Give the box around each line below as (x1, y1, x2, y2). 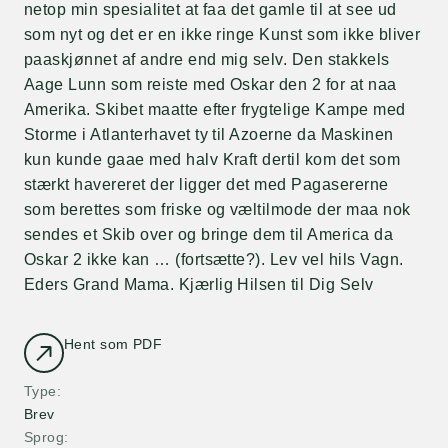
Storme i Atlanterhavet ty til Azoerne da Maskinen (24, 126, 394, 143)
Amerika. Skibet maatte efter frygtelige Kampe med (24, 101, 406, 118)
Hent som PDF (64, 336, 163, 352)
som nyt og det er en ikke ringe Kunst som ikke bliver (24, 26, 421, 43)
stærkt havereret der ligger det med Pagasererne (24, 176, 389, 193)
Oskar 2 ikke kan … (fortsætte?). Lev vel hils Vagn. (24, 251, 404, 268)
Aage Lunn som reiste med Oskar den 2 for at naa (24, 76, 397, 93)
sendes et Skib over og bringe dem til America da (24, 226, 394, 243)
